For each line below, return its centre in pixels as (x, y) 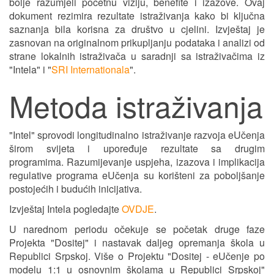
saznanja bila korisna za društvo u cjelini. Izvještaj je (137, 29)
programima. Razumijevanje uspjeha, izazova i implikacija (137, 161)
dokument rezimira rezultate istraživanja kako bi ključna (137, 15)
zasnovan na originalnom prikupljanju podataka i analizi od (137, 42)
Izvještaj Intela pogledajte (65, 209)
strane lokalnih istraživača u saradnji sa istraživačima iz (137, 56)
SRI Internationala (91, 69)
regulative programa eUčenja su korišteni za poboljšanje (137, 175)
